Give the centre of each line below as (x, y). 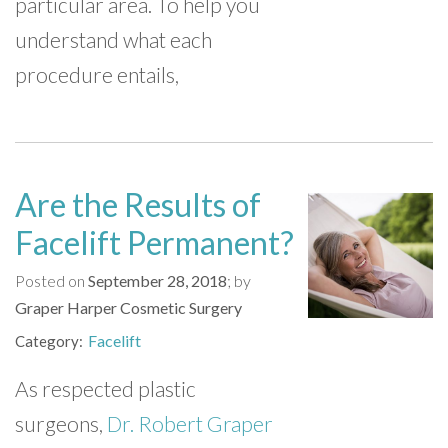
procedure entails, (97, 74)
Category (47, 341)
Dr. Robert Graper (190, 423)
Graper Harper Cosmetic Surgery (128, 307)
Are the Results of (138, 204)
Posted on (51, 280)
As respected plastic (105, 388)
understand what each (113, 39)
